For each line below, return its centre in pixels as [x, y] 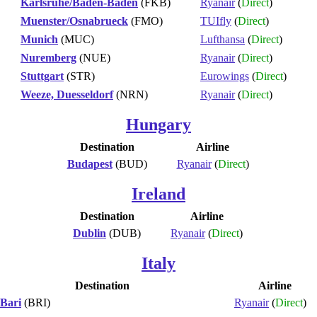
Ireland [158, 194]
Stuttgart [42, 76]
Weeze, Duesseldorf [67, 94]
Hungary [158, 124]
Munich [39, 39]
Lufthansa [223, 39]
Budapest [90, 163]
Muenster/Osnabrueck [74, 21]
